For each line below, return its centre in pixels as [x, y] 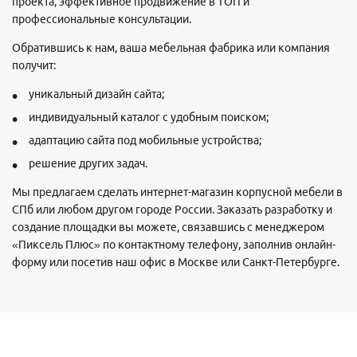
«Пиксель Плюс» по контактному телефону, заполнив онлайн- [174, 245]
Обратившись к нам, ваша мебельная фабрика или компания [171, 48]
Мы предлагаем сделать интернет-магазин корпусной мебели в [177, 192]
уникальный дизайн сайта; [96, 94]
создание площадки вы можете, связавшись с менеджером [168, 228]
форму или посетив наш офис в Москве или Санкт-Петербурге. [176, 263]
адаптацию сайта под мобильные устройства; [145, 141]
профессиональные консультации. [102, 20]
